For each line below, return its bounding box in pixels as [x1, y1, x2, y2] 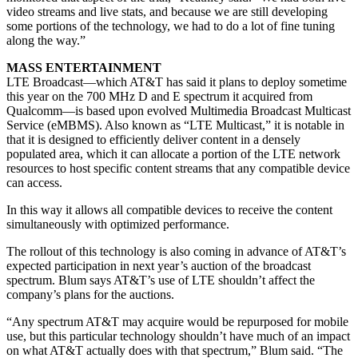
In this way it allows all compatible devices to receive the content [6, 202, 332, 217]
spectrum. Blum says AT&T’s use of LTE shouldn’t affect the [6, 272, 315, 287]
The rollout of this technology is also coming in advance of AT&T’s [6, 244, 346, 258]
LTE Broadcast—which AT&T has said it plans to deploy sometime [6, 74, 347, 89]
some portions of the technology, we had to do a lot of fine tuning [6, 18, 335, 33]
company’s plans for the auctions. [6, 287, 174, 301]
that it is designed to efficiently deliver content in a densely [6, 132, 300, 146]
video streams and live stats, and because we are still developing [6, 4, 328, 18]
